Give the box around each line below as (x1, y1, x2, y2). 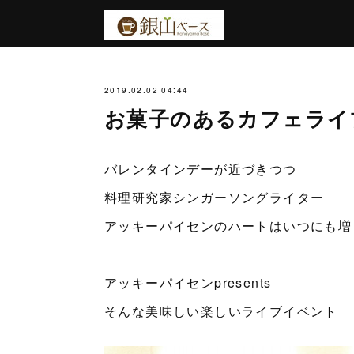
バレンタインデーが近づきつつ (104, 160, 297, 178)
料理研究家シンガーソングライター (104, 188, 325, 206)
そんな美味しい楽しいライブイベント (104, 302, 338, 320)
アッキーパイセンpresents (104, 273, 272, 292)
